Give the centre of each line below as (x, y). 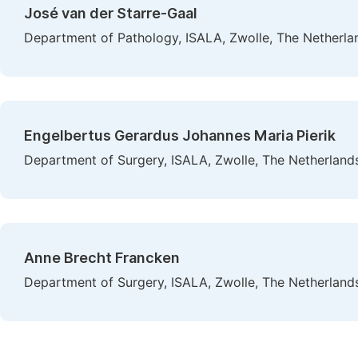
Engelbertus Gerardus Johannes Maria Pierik (180, 135)
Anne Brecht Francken (102, 258)
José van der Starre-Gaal (111, 13)
